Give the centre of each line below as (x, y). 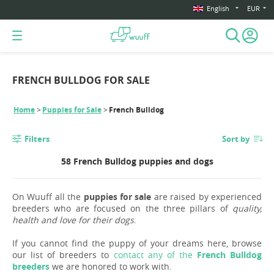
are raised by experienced (207, 197)
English (218, 9)
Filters (37, 139)
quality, (247, 209)
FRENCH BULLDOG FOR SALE (81, 80)
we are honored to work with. (111, 267)
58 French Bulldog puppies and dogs (137, 162)
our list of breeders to (63, 255)
